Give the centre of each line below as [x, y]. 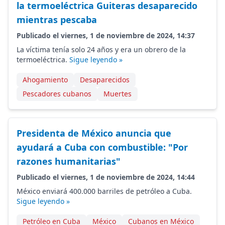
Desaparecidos [105, 80]
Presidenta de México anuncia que [94, 133]
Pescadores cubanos [57, 94]
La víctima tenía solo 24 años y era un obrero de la [101, 49]
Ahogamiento [45, 80]
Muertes [118, 94]
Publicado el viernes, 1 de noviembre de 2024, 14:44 [106, 177]
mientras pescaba [57, 20]
